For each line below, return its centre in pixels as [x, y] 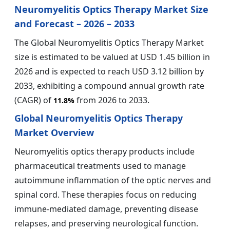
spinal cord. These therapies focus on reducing [106, 194]
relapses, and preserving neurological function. [106, 223]
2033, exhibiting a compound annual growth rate [109, 85]
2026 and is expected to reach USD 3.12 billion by [109, 71]
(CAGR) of [34, 100]
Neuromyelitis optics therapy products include [104, 151]
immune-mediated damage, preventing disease [106, 209]
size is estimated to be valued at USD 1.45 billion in [112, 57]
